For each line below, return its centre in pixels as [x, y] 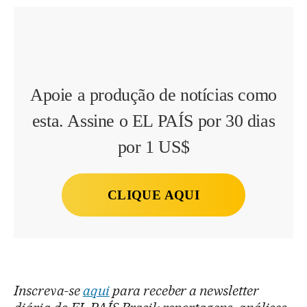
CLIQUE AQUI [153, 195]
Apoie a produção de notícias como [153, 95]
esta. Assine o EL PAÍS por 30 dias [153, 121]
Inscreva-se [48, 290]
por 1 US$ [153, 147]
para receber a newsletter [184, 290]
